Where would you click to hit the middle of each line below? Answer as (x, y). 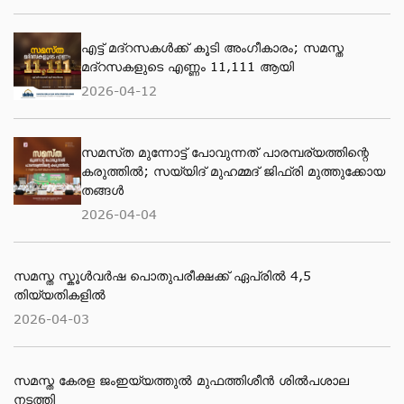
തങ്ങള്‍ (102, 190)
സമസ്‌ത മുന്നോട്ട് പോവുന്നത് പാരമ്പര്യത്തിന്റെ (225, 152)
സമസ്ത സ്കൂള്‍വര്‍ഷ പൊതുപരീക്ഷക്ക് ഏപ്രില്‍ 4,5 (162, 275)
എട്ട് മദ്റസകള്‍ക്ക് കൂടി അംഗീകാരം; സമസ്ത (212, 47)
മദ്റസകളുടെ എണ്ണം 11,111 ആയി (188, 66)
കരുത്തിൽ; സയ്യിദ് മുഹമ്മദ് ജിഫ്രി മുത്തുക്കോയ (233, 171)
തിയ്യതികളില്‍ (60, 294)
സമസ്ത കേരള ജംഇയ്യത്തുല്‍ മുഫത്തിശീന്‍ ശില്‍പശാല (181, 380)
